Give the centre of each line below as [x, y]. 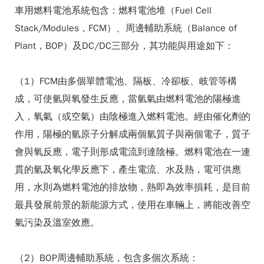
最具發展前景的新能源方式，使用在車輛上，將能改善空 [133, 205]
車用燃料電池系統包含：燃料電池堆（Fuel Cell [113, 11]
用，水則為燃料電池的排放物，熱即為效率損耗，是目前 [133, 187]
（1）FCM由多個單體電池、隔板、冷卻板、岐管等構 [126, 81]
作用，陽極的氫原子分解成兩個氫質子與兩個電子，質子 [133, 134]
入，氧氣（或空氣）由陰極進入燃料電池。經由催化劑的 [133, 117]
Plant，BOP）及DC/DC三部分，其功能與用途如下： [124, 46]
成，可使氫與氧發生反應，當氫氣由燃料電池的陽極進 [128, 99]
